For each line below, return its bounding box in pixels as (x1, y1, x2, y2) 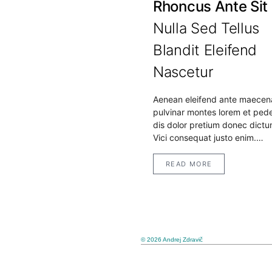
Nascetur (153, 63, 214, 81)
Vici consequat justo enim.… (153, 132, 263, 143)
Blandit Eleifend (153, 41, 257, 59)
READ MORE (166, 160, 212, 169)
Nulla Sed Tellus (153, 19, 260, 38)
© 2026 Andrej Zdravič (141, 236, 203, 243)
